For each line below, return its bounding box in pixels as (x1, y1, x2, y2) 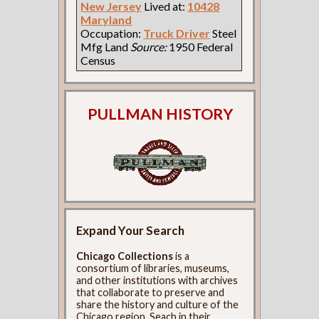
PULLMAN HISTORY (87, 105, 233, 124)
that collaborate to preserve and (76, 286, 225, 298)
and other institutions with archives (76, 273, 239, 286)
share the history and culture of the (76, 298, 239, 310)
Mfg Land (80, 39, 131, 53)
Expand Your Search (76, 222, 185, 238)
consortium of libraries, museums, (76, 261, 230, 274)
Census (80, 53, 116, 67)
